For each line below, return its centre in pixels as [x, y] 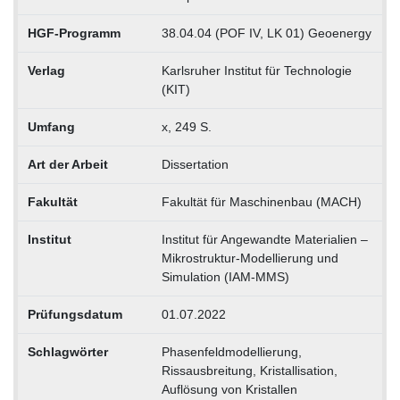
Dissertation [195, 165]
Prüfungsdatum [75, 315]
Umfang [51, 127]
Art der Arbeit [67, 165]
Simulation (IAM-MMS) [225, 277]
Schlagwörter [67, 352]
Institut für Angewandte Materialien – [264, 240]
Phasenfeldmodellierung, [231, 352]
